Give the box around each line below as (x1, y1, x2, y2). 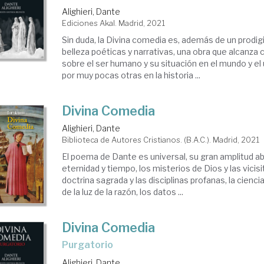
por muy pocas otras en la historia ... (62, 70, 201, 80)
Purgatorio (68, 239, 114, 251)
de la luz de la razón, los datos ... (62, 187, 184, 197)
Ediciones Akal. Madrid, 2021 (62, 18, 166, 28)
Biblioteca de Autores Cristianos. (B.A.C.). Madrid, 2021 (62, 135, 260, 144)
